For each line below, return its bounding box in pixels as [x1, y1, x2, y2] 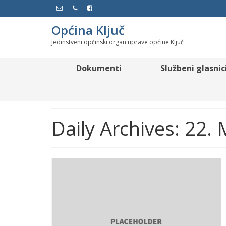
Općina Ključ [51, 22, 125, 38]
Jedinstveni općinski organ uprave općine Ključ [51, 38, 184, 46]
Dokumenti [76, 63, 122, 74]
